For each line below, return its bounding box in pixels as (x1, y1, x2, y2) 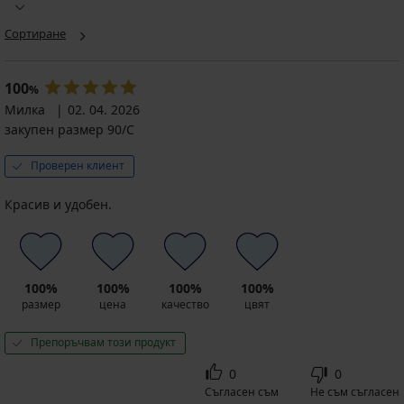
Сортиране (5, 24, 66, 41)
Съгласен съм (205, 383, 279, 399)
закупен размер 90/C (5, 120, 134, 138)
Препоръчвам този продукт (31, 334, 176, 350)
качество (161, 296, 209, 312)
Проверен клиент (31, 157, 124, 173)
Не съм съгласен (310, 383, 399, 399)
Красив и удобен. (5, 195, 112, 213)
